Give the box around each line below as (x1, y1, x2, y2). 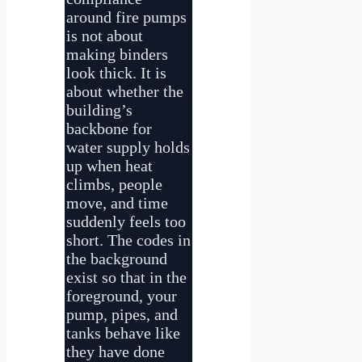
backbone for (66, 119, 152, 137)
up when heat (66, 156, 153, 175)
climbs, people (66, 175, 162, 193)
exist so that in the (66, 267, 187, 286)
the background (66, 249, 167, 267)
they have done (66, 342, 165, 360)
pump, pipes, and (66, 305, 178, 323)
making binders (66, 44, 168, 63)
